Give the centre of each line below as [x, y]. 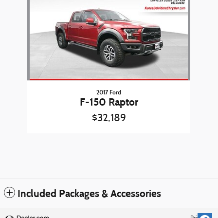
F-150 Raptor [109, 102]
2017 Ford [109, 92]
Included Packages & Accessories [89, 193]
